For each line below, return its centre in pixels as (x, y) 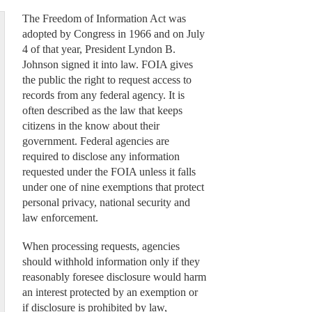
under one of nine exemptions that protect (113, 187)
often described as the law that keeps (102, 111)
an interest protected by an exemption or (110, 292)
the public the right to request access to (107, 80)
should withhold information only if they (111, 261)
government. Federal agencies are (95, 141)
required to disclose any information (101, 157)
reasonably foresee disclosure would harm (114, 276)
